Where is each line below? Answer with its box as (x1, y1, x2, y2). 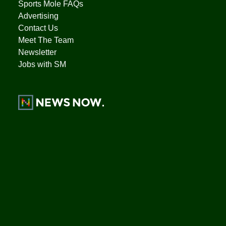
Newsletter (18, 48, 56, 56)
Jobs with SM (18, 60, 66, 69)
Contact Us (18, 24, 58, 32)
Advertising (18, 12, 59, 20)
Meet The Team (18, 36, 74, 44)
